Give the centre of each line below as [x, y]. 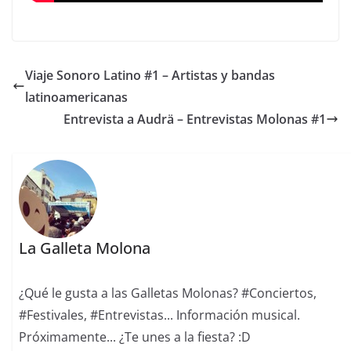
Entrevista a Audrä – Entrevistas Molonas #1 [195, 119]
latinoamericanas [76, 97]
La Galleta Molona [85, 248]
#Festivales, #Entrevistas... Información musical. [160, 315]
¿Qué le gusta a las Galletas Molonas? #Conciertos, [168, 293]
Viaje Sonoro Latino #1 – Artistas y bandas [150, 75]
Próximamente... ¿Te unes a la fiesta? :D [135, 337]
